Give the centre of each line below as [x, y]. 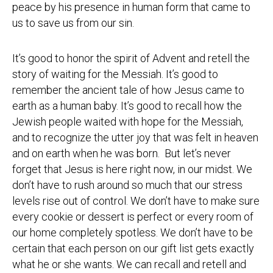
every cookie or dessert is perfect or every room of [133, 217]
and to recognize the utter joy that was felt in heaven [135, 137]
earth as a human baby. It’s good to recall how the [127, 106]
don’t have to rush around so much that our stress [127, 185]
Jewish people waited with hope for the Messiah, [128, 122]
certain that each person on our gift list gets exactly [133, 248]
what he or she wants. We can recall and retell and [129, 264]
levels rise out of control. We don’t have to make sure [136, 201]
